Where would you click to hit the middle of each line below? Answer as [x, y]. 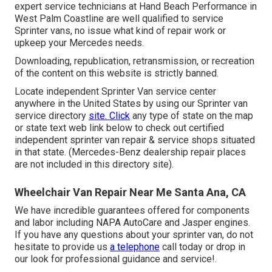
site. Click [109, 115]
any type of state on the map [192, 115]
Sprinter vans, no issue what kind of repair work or [120, 30]
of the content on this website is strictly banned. [117, 73]
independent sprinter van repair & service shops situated [135, 140]
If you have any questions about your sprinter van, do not [134, 234]
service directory [52, 115]
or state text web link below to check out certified [119, 127]
